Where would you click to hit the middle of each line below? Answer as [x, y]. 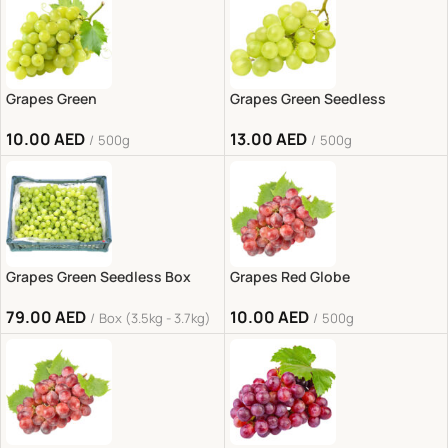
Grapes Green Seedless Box [98, 276]
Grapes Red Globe [289, 276]
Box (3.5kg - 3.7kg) [155, 318]
